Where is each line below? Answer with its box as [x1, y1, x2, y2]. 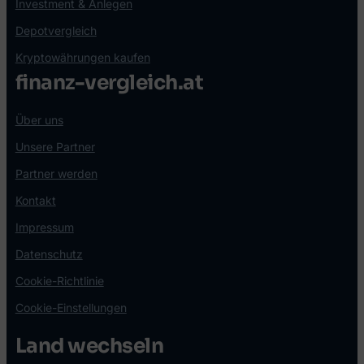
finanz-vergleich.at [15, 69, 204, 95]
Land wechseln [15, 332, 164, 358]
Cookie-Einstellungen [15, 300, 127, 314]
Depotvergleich [15, 23, 97, 37]
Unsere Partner [15, 139, 95, 154]
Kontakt [15, 193, 56, 207]
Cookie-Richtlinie [15, 273, 104, 288]
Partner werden [15, 166, 97, 180]
